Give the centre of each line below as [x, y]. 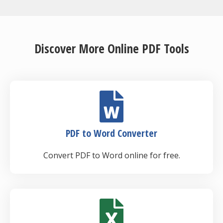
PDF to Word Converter [111, 133]
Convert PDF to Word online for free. [111, 155]
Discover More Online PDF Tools [111, 48]
